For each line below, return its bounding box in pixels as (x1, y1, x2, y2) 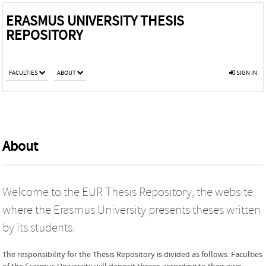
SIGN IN (235, 69, 257, 77)
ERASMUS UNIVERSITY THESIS (6, 13, 184, 29)
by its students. (2, 221, 75, 235)
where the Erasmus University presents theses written (2, 203, 261, 217)
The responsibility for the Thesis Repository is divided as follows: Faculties (2, 250, 262, 259)
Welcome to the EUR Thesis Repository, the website (2, 185, 253, 199)
